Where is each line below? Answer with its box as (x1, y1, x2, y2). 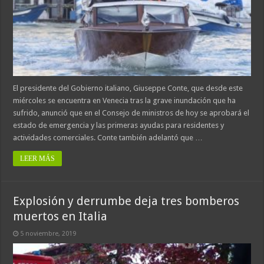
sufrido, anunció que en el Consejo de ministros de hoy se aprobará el (13, 108, 250, 117)
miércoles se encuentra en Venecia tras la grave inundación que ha (13, 95, 236, 105)
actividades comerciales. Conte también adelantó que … (13, 133, 203, 142)
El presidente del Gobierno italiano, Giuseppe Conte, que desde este (13, 83, 243, 93)
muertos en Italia (13, 209, 108, 223)
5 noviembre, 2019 (20, 229, 77, 237)
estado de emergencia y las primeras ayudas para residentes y (13, 120, 225, 130)
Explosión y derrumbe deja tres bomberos (13, 193, 240, 208)
